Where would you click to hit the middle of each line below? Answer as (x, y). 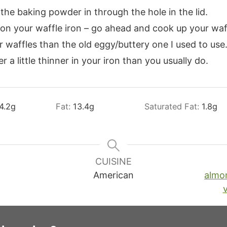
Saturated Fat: (173, 107)
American (113, 175)
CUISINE (113, 162)
